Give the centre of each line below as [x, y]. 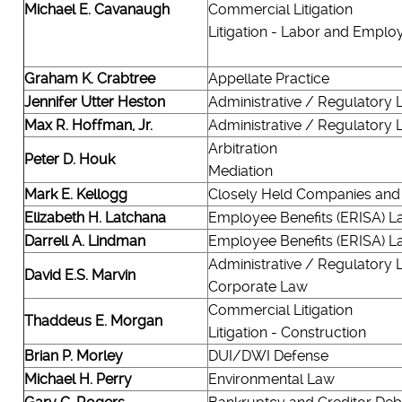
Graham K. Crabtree [89, 78]
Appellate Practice [268, 78]
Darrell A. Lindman [84, 240]
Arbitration [242, 148]
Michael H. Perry [78, 379]
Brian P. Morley [73, 355]
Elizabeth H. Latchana [95, 217]
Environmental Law [271, 379]
